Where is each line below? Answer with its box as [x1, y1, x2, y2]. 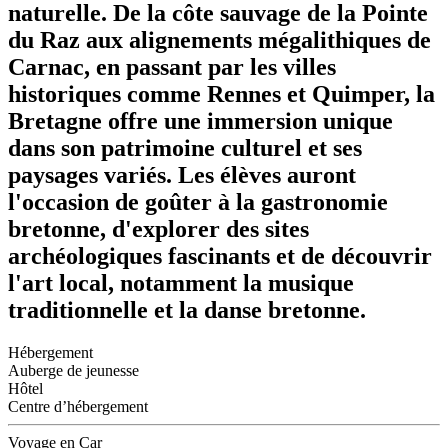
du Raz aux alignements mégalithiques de [8, 27, 431, 54]
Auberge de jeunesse [8, 362, 139, 380]
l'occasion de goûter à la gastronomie [8, 189, 388, 216]
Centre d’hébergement [8, 398, 148, 416]
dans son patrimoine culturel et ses [8, 135, 362, 162]
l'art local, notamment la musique [8, 270, 354, 297]
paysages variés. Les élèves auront [8, 162, 356, 189]
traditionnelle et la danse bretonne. [8, 297, 366, 324]
